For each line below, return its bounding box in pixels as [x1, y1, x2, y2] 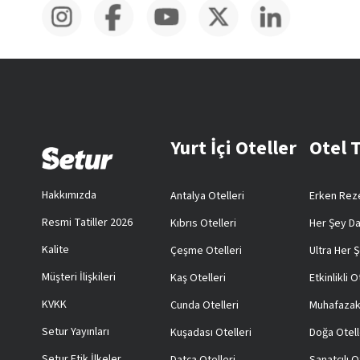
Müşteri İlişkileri [42, 269, 116, 285]
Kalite [42, 242, 69, 258]
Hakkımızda [42, 187, 96, 203]
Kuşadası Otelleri [170, 325, 252, 341]
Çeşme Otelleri [170, 243, 242, 259]
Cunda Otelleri [170, 297, 239, 313]
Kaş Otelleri [170, 270, 226, 286]
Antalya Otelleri [170, 188, 244, 204]
